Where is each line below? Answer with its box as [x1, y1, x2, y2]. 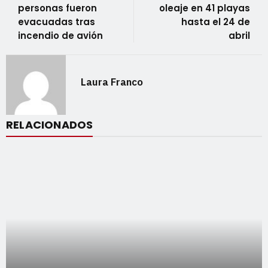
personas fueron [18, 1, 97, 14]
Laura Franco [81, 75, 143, 89]
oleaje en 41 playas [159, 1, 250, 14]
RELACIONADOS [6, 117, 93, 132]
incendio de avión [18, 29, 103, 42]
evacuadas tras [18, 15, 95, 28]
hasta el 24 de [181, 15, 250, 28]
